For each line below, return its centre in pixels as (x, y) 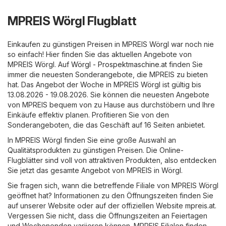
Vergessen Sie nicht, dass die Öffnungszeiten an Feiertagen (107, 215)
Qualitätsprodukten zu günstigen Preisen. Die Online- (96, 150)
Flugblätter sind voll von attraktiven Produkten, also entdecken (112, 160)
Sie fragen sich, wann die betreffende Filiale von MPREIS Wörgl (113, 185)
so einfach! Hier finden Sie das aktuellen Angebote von (100, 54)
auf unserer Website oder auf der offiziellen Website (96, 205)
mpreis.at (200, 205)
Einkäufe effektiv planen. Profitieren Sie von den (88, 115)
